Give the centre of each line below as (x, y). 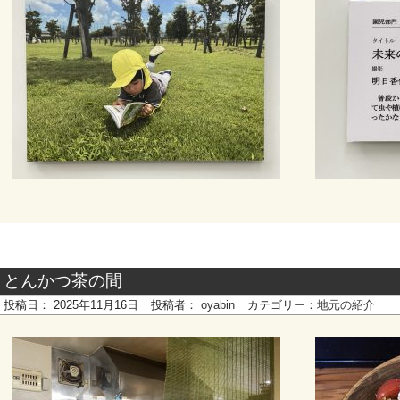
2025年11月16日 (96, 305)
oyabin (218, 305)
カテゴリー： (282, 305)
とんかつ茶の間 (63, 281)
